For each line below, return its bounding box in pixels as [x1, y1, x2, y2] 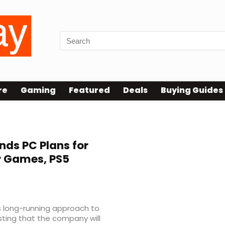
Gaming [21, 84, 56, 96]
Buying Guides [161, 84, 223, 96]
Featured [69, 84, 110, 96]
